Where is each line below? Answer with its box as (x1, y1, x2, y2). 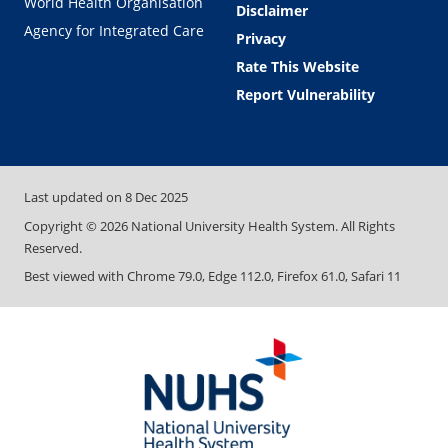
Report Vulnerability (236, 85, 375, 105)
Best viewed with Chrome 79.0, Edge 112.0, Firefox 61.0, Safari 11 (24, 267, 401, 286)
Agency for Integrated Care (24, 21, 204, 41)
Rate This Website (236, 57, 359, 77)
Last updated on (24, 188, 125, 207)
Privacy (236, 29, 286, 49)
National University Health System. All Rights (128, 216, 395, 235)
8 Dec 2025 (125, 188, 188, 207)
